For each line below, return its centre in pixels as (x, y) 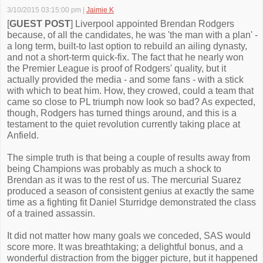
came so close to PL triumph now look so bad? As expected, (131, 102)
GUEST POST (40, 24)
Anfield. (23, 135)
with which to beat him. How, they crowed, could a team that (130, 91)
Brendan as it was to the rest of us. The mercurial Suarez (124, 180)
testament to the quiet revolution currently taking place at (124, 124)
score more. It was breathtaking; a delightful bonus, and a (125, 247)
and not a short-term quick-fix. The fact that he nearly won (125, 57)
